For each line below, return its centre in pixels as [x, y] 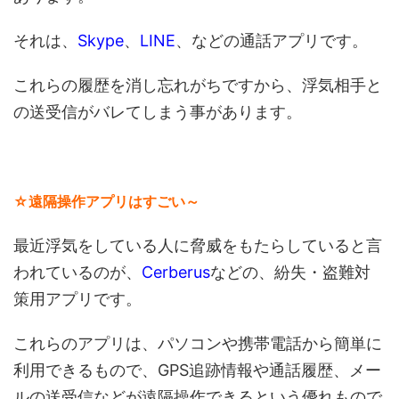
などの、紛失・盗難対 [290, 272]
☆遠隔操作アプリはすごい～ [106, 201]
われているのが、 [77, 272]
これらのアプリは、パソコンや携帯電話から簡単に [198, 343]
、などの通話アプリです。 [272, 41]
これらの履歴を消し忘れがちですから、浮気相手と [198, 85]
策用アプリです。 [77, 299]
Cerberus [176, 272]
